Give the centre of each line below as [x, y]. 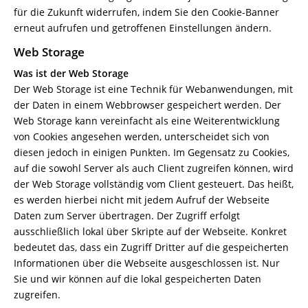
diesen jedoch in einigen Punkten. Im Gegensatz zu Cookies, [152, 152]
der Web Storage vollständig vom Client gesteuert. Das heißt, [154, 184]
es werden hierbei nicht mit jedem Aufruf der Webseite [142, 200]
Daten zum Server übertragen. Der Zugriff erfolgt [127, 216]
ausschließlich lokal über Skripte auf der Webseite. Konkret [150, 231]
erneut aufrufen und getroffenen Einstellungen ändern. [143, 28]
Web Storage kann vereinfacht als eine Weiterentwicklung [147, 121]
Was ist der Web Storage [71, 73]
